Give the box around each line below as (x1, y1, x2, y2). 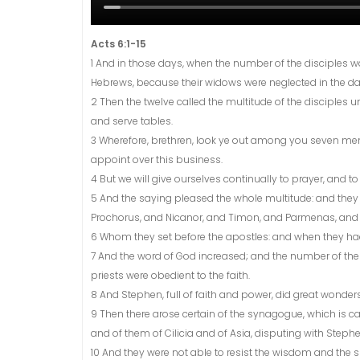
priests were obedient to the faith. (91, 268, 250, 283)
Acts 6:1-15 (91, 37, 146, 51)
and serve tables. (91, 114, 173, 129)
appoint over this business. (91, 153, 223, 167)
